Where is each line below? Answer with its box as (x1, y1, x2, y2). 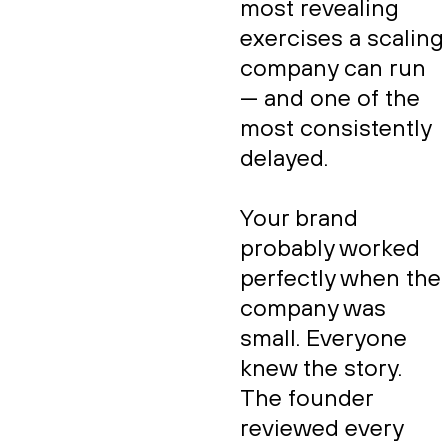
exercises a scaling (240, 24, 444, 54)
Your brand (240, 204, 358, 234)
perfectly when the (240, 264, 441, 294)
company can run (240, 54, 426, 84)
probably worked (240, 234, 420, 264)
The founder (240, 384, 373, 414)
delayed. (240, 144, 328, 174)
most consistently (240, 114, 431, 144)
